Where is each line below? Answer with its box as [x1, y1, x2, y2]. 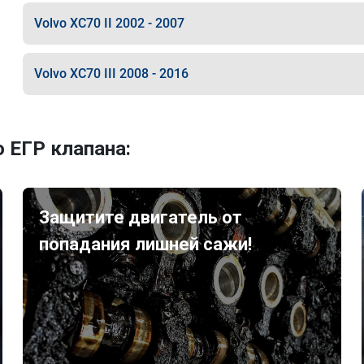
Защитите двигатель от [39, 207, 243, 227]
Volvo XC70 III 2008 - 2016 [33, 66, 188, 81]
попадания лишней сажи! [39, 234, 253, 254]
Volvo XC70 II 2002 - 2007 [33, 15, 184, 31]
